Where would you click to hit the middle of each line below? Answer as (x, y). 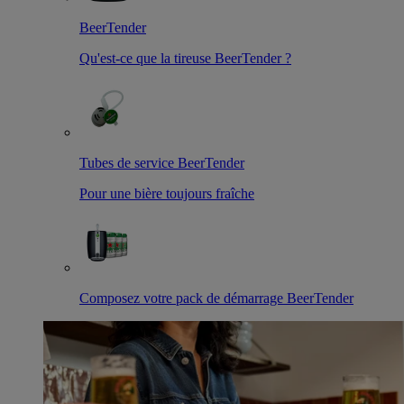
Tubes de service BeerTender (162, 162)
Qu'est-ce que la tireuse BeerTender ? (185, 58)
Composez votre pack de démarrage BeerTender (216, 298)
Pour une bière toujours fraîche (167, 193)
